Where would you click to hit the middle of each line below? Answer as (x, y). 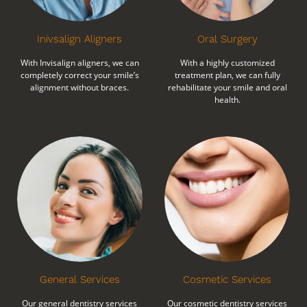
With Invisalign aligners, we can (79, 62)
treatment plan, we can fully (227, 75)
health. (227, 99)
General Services (79, 279)
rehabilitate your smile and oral (227, 87)
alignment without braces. (80, 87)
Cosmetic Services (228, 279)
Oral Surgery (227, 39)
